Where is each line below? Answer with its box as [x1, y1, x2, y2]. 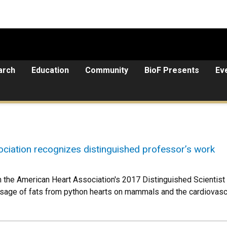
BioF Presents [144, 65, 199, 75]
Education [31, 65, 69, 75]
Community [85, 65, 128, 75]
